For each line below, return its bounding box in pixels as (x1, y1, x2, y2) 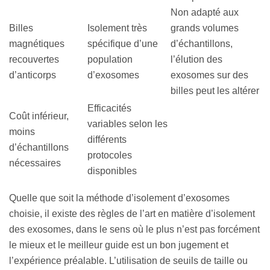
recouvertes (9, 54, 59, 65)
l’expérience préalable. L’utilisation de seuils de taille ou (9, 256, 248, 266)
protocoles (87, 150, 132, 161)
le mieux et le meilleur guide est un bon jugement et (9, 240, 228, 251)
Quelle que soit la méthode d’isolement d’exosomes (9, 193, 230, 204)
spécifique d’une (87, 39, 158, 49)
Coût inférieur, (9, 111, 69, 122)
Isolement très (87, 23, 147, 34)
